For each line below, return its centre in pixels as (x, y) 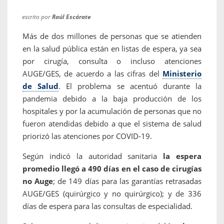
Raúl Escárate (72, 16)
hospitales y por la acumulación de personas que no (112, 111)
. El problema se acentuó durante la (130, 86)
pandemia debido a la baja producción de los (112, 99)
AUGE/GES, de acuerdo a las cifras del (92, 74)
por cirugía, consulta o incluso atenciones (112, 61)
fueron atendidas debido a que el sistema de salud (112, 124)
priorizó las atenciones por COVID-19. (89, 136)
